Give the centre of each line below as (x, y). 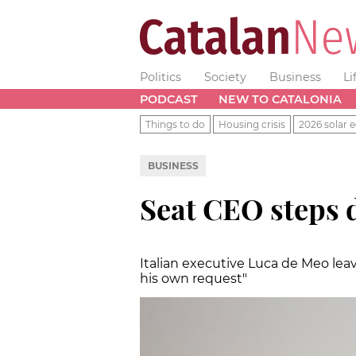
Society (225, 77)
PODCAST (169, 99)
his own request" (193, 278)
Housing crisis (252, 124)
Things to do (175, 124)
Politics (161, 77)
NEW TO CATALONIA (280, 99)
